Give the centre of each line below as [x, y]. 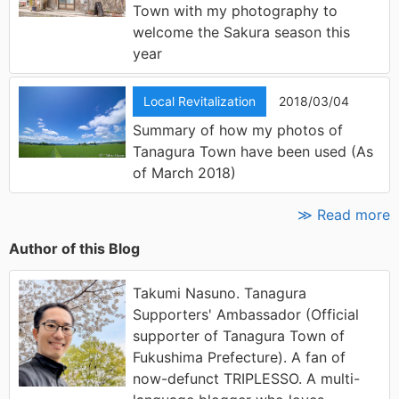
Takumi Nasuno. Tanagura [220, 293]
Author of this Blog [74, 249]
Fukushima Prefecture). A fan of [239, 358]
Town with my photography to [235, 11]
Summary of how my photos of [238, 130]
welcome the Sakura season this [241, 33]
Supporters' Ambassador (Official [246, 315]
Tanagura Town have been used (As [253, 152]
